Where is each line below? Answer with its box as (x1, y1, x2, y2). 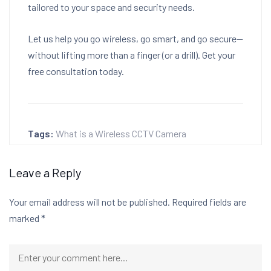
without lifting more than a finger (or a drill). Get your (28, 49, 235, 60)
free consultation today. (28, 65, 124, 77)
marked (9, 212, 41, 224)
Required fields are (172, 196, 246, 207)
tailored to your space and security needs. (28, 1, 195, 13)
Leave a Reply (9, 165, 81, 180)
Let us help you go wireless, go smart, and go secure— (28, 33, 243, 44)
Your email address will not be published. (9, 196, 170, 207)
